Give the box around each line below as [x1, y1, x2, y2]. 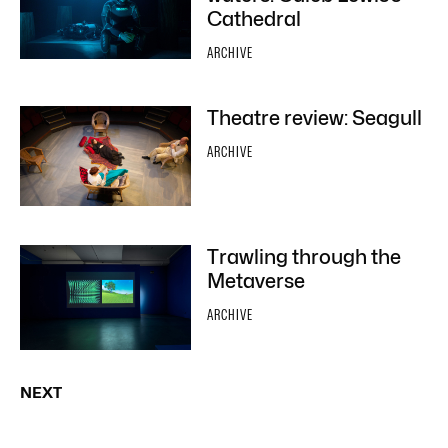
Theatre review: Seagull [207, 106, 422, 130]
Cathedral [207, 7, 301, 31]
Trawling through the [207, 245, 401, 270]
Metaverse [207, 269, 305, 294]
